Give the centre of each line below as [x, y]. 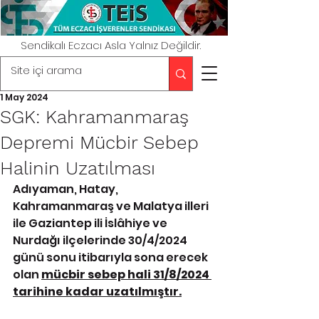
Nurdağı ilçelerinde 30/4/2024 [101, 240]
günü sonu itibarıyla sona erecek [111, 257]
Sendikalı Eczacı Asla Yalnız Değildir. [111, 45]
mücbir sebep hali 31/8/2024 [126, 274]
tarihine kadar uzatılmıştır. [97, 292]
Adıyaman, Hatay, [67, 189]
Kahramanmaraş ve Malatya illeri [112, 206]
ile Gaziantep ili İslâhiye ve [91, 223]
